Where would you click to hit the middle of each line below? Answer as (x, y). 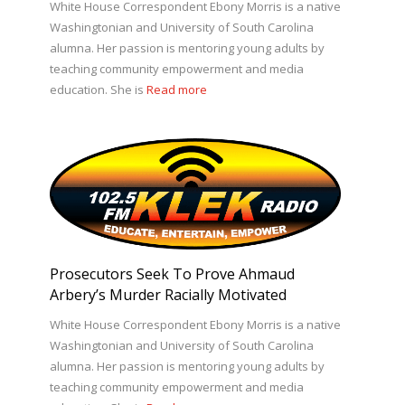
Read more (176, 90)
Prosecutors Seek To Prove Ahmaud (172, 274)
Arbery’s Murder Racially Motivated (168, 295)
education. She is (98, 90)
